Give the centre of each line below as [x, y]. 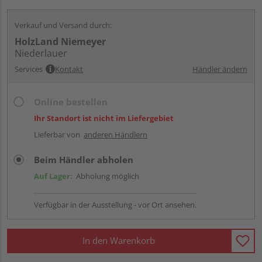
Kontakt [69, 69]
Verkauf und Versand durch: [63, 25]
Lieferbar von [59, 134]
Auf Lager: [53, 176]
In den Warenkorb [119, 241]
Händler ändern [220, 69]
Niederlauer [41, 53]
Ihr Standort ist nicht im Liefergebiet [104, 118]
